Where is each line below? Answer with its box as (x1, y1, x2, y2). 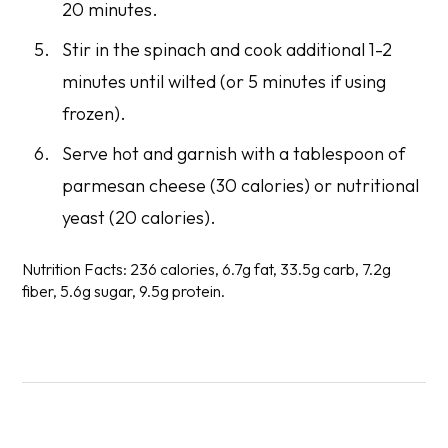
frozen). (62, 101, 127, 125)
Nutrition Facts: (22, 258, 128, 279)
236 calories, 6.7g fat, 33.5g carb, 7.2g (127, 258, 392, 279)
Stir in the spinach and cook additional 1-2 (62, 37, 393, 61)
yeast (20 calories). (62, 205, 217, 229)
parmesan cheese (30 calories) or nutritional (62, 173, 420, 197)
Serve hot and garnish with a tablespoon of (62, 141, 406, 165)
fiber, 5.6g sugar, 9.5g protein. (22, 280, 226, 301)
